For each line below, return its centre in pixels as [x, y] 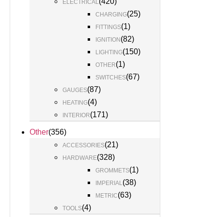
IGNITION [108, 40]
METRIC [107, 196]
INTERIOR [76, 115]
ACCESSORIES [84, 145]
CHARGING [111, 15]
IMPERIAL [109, 183]
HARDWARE [80, 158]
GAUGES [75, 90]
